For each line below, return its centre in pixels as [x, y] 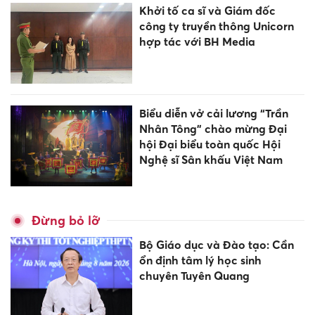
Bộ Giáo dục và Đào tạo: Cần [216, 245]
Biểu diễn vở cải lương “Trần [213, 113]
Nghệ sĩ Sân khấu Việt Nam [211, 159]
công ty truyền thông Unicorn [216, 26]
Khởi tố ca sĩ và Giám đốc [207, 10]
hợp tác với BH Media [197, 41]
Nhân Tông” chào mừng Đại [213, 128]
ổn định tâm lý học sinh [200, 261]
